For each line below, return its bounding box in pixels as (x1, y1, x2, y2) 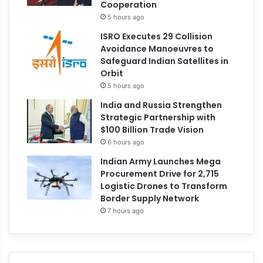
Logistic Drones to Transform (100, 180, 228, 192)
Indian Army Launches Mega (100, 155, 221, 167)
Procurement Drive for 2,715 (100, 167, 220, 180)
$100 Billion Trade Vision (100, 123, 204, 136)
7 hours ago (107, 206, 144, 215)
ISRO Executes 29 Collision (100, 30, 213, 42)
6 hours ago (107, 137, 145, 146)
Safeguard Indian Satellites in (100, 55, 229, 67)
